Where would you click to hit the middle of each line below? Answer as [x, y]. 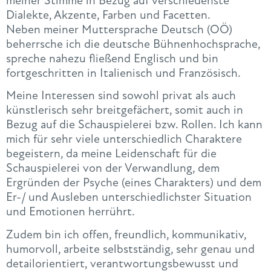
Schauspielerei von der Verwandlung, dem [113, 168]
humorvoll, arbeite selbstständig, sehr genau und [130, 249]
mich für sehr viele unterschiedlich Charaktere [124, 139]
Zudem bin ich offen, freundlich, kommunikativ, [126, 234]
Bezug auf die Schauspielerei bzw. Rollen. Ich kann [134, 125]
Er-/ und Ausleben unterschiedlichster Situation [129, 197]
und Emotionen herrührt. [70, 212]
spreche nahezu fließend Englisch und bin [112, 58]
